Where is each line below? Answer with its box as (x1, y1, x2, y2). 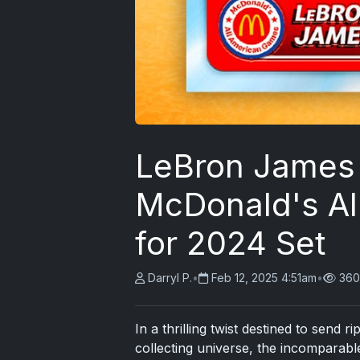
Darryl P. (148, 270, 192, 284)
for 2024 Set (135, 223, 325, 263)
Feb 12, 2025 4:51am (211, 270, 317, 284)
